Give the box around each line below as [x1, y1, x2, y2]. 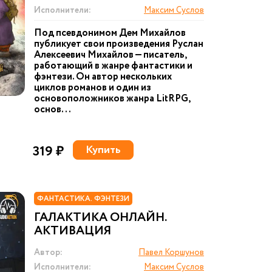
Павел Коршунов [138, 246, 204, 259]
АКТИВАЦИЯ [34, 222, 111, 240]
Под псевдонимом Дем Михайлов [34, 26, 186, 40]
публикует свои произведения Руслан [34, 37, 203, 51]
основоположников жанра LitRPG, [34, 92, 190, 106]
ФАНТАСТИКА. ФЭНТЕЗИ [37, 194, 129, 204]
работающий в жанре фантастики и [34, 59, 192, 73]
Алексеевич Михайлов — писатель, [34, 48, 186, 62]
